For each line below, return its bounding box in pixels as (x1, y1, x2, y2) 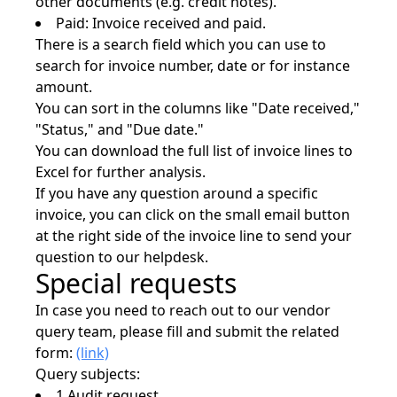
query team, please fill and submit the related (35, 322, 339, 341)
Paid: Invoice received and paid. (56, 13, 266, 33)
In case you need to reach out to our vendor (35, 300, 331, 320)
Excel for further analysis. (35, 162, 206, 182)
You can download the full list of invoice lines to (35, 141, 353, 160)
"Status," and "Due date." (35, 120, 204, 139)
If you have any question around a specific (35, 183, 318, 203)
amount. (35, 77, 92, 97)
